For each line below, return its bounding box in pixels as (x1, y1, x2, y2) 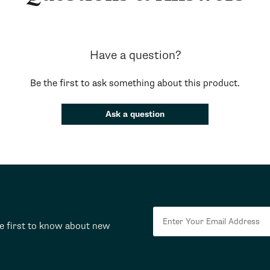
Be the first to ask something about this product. (30, 77, 240, 90)
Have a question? (89, 48, 181, 63)
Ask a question (105, 109, 165, 120)
